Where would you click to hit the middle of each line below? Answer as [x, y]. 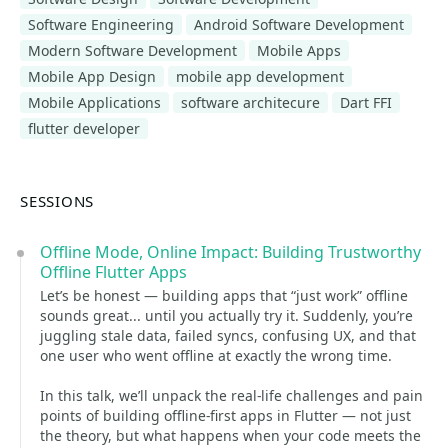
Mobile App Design [92, 76]
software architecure [250, 102]
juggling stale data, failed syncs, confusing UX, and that [228, 335]
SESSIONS [57, 201]
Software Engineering [101, 24]
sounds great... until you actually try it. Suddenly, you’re [226, 315]
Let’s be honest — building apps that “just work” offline [224, 295]
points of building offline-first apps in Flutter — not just [225, 415]
